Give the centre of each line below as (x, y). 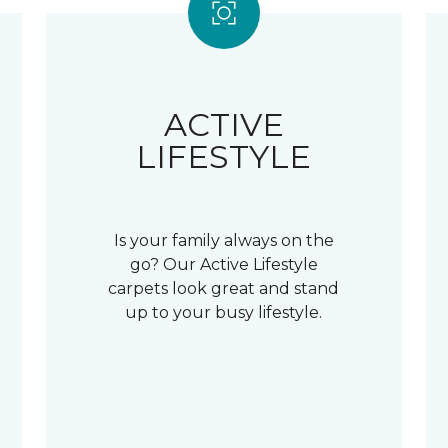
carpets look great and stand (224, 288)
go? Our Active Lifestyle (223, 264)
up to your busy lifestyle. (224, 312)
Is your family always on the (223, 240)
